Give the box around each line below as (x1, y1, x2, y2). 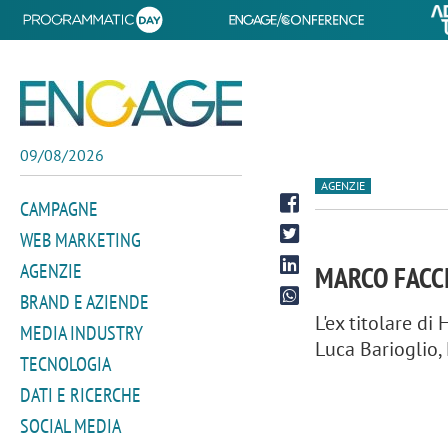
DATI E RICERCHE (20, 382, 141, 408)
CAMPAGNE (20, 196, 98, 222)
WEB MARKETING (20, 227, 141, 253)
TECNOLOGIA (20, 351, 111, 377)
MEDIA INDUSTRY (20, 320, 143, 346)
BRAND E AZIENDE (20, 289, 149, 315)
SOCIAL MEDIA (20, 413, 121, 439)
